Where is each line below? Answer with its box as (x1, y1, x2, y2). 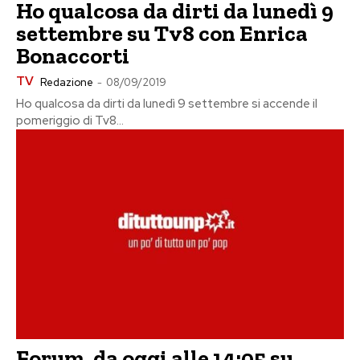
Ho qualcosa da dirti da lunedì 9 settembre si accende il (16, 96, 317, 112)
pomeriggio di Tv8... (16, 112, 124, 129)
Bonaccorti (16, 43, 129, 70)
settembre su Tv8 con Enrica (16, 20, 308, 47)
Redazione (40, 76, 93, 90)
